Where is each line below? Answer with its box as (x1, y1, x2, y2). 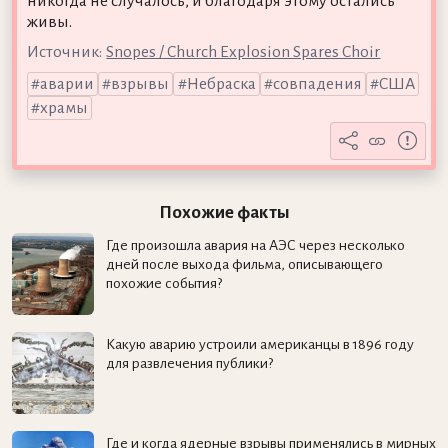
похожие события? (105, 275, 222, 292)
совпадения (272, 74, 362, 93)
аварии (39, 74, 94, 93)
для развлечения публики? (105, 355, 273, 372)
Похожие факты (158, 202, 290, 222)
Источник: (26, 42, 102, 61)
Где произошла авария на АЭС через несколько (105, 237, 405, 254)
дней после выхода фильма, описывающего (105, 256, 383, 273)
